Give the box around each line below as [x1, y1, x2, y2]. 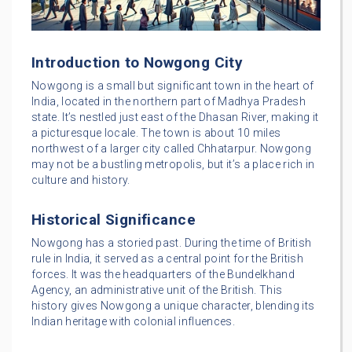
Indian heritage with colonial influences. [31, 314, 235, 328]
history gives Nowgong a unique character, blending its [31, 299, 315, 312]
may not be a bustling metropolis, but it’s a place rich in [31, 157, 315, 170]
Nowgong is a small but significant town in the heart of [31, 79, 314, 92]
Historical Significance [31, 210, 196, 229]
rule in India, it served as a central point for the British [31, 251, 304, 265]
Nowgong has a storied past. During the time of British [31, 236, 312, 249]
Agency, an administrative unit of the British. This [31, 283, 283, 296]
